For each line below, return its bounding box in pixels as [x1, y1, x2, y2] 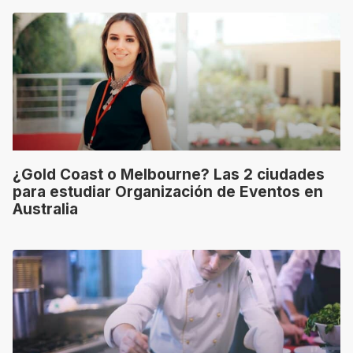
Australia [13, 199, 78, 218]
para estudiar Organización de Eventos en [13, 182, 323, 201]
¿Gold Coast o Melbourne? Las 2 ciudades [13, 165, 325, 184]
